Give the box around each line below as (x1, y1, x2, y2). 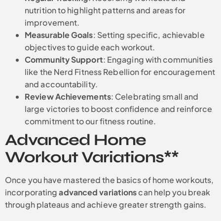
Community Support (25, 54, 103, 65)
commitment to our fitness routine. (25, 115, 156, 126)
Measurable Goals (25, 29, 93, 40)
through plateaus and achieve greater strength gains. (5, 199, 207, 210)
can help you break (137, 186, 211, 197)
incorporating (5, 186, 59, 197)
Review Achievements (25, 91, 111, 102)
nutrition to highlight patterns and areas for (25, 4, 186, 15)
